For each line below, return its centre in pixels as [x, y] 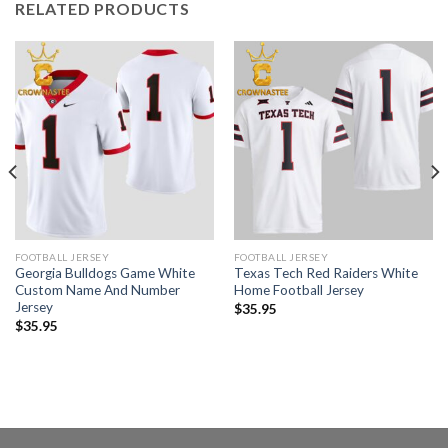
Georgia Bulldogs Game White [104, 273]
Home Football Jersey [298, 290]
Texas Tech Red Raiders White [325, 273]
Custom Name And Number [97, 290]
